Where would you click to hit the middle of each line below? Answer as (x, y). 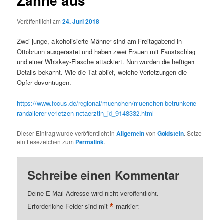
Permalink (90, 142)
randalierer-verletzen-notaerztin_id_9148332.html (85, 113)
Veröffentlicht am (40, 21)
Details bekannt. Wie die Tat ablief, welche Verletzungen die (102, 72)
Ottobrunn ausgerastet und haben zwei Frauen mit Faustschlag (106, 51)
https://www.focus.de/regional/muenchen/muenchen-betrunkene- (108, 103)
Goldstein (171, 133)
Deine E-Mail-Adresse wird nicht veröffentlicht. (93, 193)
